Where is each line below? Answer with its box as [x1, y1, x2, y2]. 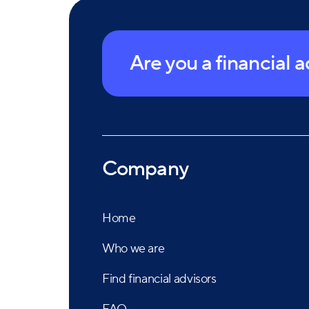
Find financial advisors [102, 271, 217, 287]
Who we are [102, 241, 165, 257]
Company [102, 155, 188, 182]
